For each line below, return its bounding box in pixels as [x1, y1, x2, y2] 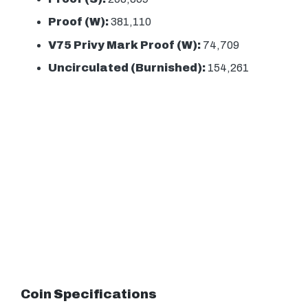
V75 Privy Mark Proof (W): [48, 38, 201, 51]
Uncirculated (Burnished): [48, 61, 206, 74]
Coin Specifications [21, 287, 157, 301]
